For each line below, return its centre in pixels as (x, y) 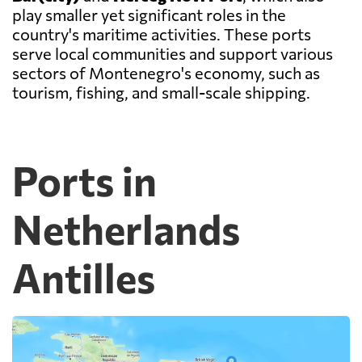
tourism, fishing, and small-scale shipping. (161, 93)
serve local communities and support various (173, 54)
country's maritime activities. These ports (162, 34)
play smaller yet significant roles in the (149, 15)
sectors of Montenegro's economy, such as (166, 73)
